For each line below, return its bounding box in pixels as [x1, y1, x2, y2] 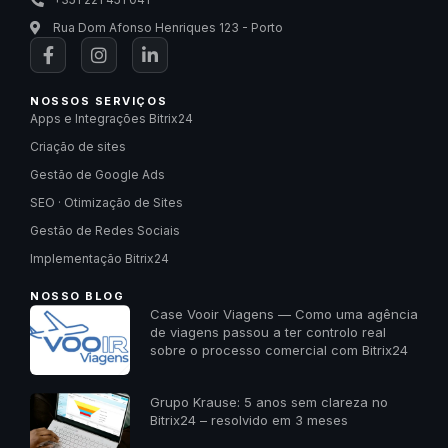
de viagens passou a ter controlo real [150, 324, 386, 341]
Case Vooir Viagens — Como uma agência [150, 306, 418, 323]
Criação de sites [30, 139, 126, 155]
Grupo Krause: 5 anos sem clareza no [150, 394, 388, 411]
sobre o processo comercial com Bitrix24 [150, 342, 408, 359]
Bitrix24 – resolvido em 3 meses [150, 412, 348, 429]
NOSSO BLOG [30, 289, 125, 304]
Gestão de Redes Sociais [30, 223, 180, 239]
